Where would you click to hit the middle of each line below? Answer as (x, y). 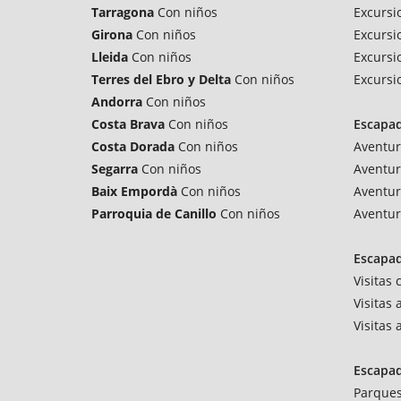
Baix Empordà (134, 191)
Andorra (117, 102)
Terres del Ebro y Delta (161, 79)
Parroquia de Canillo (154, 213)
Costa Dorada (133, 146)
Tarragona (123, 12)
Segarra (115, 169)
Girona (112, 34)
